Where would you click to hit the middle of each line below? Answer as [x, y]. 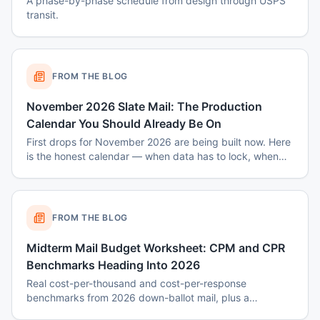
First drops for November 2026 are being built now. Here [159, 142]
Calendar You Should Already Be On [124, 124]
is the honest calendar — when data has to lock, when [152, 156]
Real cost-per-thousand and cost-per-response [136, 283]
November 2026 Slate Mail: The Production [144, 106]
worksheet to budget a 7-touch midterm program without [160, 312]
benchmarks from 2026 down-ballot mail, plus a [138, 297]
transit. [42, 15]
